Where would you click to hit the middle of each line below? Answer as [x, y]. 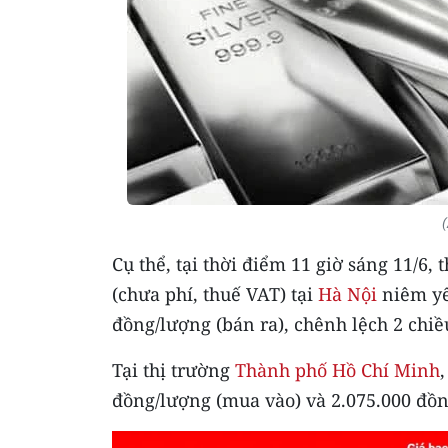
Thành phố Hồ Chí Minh [337, 370]
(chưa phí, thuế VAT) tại [215, 294]
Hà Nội [347, 294]
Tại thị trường [173, 370]
